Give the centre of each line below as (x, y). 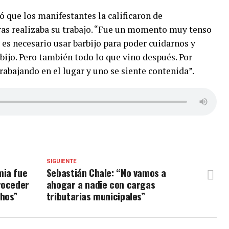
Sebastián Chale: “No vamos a (106, 173)
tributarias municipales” (96, 196)
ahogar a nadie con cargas (101, 184)
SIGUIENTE (61, 161)
